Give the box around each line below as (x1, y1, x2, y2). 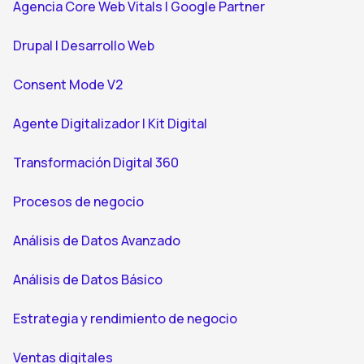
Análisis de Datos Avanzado (13, 232, 180, 249)
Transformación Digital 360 (13, 154, 179, 171)
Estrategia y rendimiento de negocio (13, 310, 237, 327)
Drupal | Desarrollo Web (13, 37, 154, 54)
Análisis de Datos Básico (13, 271, 162, 288)
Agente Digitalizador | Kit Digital (13, 115, 207, 132)
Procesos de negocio (13, 193, 144, 210)
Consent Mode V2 (13, 76, 123, 93)
